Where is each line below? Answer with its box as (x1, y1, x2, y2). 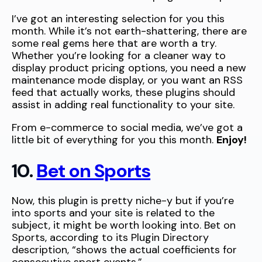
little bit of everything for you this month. (12, 133, 216, 147)
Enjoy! (216, 133, 247, 147)
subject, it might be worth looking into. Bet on (12, 218, 236, 233)
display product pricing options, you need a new (12, 61, 246, 75)
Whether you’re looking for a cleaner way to (12, 49, 226, 63)
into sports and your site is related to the (12, 206, 215, 220)
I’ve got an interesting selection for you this (12, 12, 225, 26)
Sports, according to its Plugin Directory (12, 230, 209, 245)
